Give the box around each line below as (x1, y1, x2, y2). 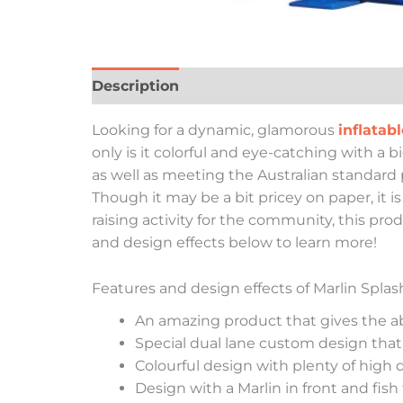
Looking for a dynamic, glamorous (92, 121, 338, 139)
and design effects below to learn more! (92, 234, 377, 252)
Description (92, 77, 179, 95)
